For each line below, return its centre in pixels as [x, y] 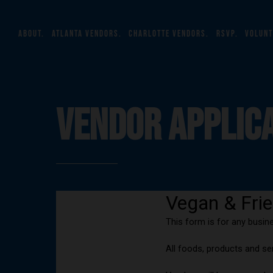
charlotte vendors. [169, 34]
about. [31, 34]
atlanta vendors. [87, 34]
